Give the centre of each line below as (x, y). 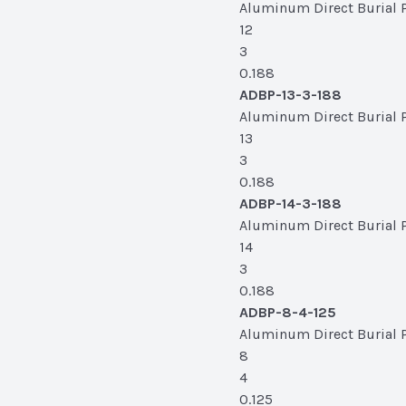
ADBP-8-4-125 (288, 312)
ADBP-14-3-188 (290, 203)
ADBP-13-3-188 (290, 95)
